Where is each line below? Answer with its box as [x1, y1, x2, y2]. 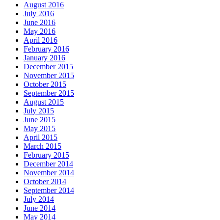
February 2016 [24, 44, 69, 53]
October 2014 [24, 177, 66, 186]
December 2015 [24, 62, 73, 71]
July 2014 [24, 194, 54, 203]
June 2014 [24, 203, 55, 212]
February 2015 [24, 150, 69, 159]
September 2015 [24, 88, 74, 97]
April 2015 [24, 133, 57, 141]
